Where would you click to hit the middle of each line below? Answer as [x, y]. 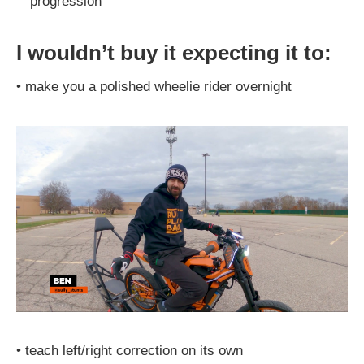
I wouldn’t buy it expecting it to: [174, 52]
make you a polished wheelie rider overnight [158, 86]
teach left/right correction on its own [134, 351]
